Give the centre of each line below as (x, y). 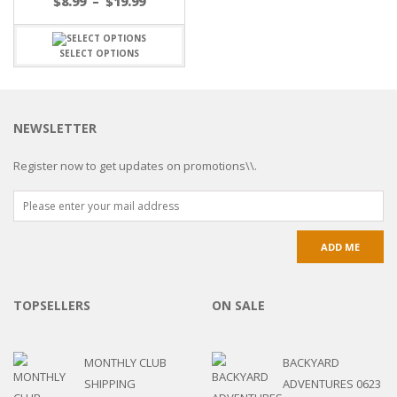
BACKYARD (311, 363)
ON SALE (238, 306)
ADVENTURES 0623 (332, 384)
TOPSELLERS (52, 306)
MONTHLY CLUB (125, 363)
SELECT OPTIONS (99, 54)
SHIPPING (110, 384)
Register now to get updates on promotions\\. (135, 166)
